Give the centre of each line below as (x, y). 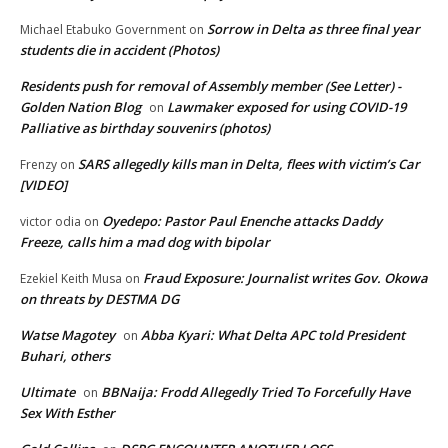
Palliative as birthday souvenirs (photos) (145, 127)
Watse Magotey (67, 334)
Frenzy (38, 164)
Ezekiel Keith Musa (71, 278)
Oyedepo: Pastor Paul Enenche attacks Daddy (242, 220)
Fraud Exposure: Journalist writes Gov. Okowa (285, 277)
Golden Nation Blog (80, 106)
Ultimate (47, 391)
